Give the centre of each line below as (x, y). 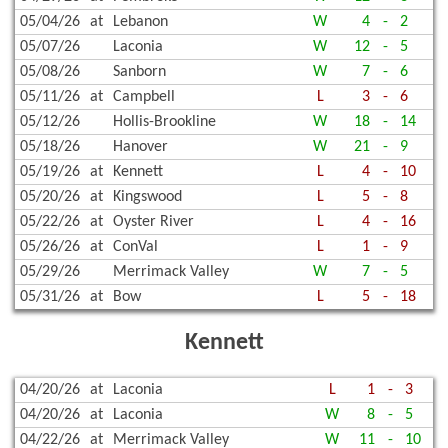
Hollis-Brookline (164, 122)
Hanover (140, 147)
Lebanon (140, 22)
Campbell (144, 97)
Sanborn (139, 72)
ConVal (135, 247)
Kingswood (147, 197)
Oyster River (153, 222)
